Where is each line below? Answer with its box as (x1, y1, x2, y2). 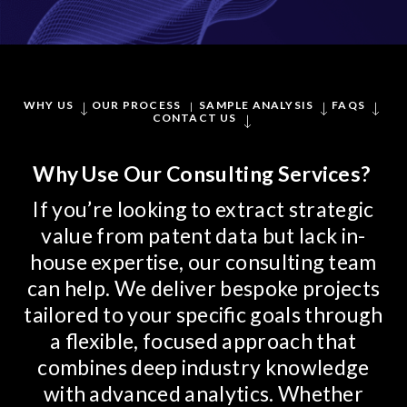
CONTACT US (152, 111, 237, 124)
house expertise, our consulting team (30, 249, 377, 274)
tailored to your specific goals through (24, 302, 383, 327)
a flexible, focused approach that (50, 328, 357, 353)
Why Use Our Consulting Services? (33, 161, 371, 186)
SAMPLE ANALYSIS (199, 98, 314, 112)
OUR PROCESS (92, 98, 182, 112)
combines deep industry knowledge (37, 354, 370, 380)
